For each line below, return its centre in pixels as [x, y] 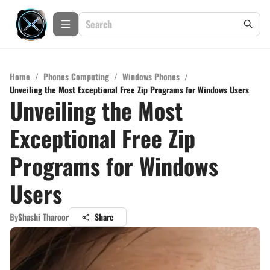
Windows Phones [151, 76]
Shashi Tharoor [43, 217]
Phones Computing [76, 76]
